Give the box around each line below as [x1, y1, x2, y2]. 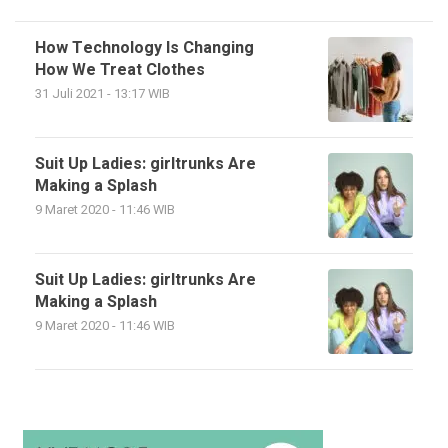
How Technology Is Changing [35, 35, 254, 60]
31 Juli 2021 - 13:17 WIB [35, 84, 170, 103]
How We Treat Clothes [35, 57, 205, 82]
